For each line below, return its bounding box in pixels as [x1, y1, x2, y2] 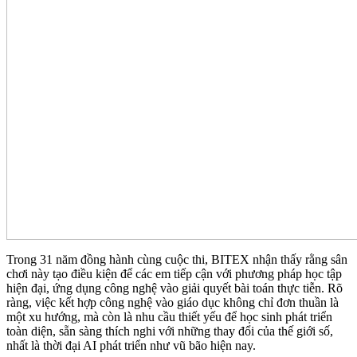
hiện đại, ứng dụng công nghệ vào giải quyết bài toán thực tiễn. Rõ [6, 281, 343, 296]
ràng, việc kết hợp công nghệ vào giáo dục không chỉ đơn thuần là [6, 296, 339, 310]
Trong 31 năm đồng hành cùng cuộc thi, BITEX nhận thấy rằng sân [6, 253, 347, 267]
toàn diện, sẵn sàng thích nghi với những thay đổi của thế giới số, [6, 324, 333, 339]
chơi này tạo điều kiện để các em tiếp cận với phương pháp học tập [6, 267, 342, 281]
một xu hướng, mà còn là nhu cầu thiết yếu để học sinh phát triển [6, 310, 332, 324]
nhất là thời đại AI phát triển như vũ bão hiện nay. [6, 339, 256, 353]
